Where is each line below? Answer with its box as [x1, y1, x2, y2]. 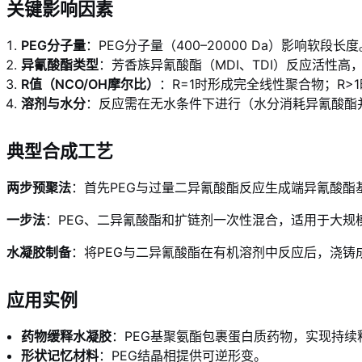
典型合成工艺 [6, 140, 113, 162]
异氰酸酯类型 [21, 56, 99, 73]
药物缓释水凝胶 [21, 327, 112, 344]
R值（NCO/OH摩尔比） [21, 75, 159, 92]
